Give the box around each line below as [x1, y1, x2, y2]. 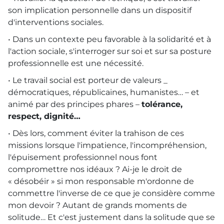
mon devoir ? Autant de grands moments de [8, 200, 187, 210]
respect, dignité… [8, 111, 80, 121]
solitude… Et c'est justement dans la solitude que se [8, 212, 215, 222]
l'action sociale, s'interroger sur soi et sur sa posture [8, 46, 211, 56]
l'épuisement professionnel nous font [8, 152, 157, 162]
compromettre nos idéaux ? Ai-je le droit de [8, 164, 182, 174]
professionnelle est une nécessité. [8, 58, 143, 68]
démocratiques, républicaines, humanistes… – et [8, 87, 199, 97]
